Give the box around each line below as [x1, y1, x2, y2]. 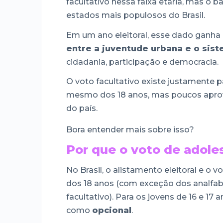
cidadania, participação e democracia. [66, 57, 219, 67]
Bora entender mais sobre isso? [66, 125, 194, 135]
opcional [92, 205, 131, 215]
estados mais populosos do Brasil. [66, 10, 205, 20]
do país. [66, 104, 98, 113]
